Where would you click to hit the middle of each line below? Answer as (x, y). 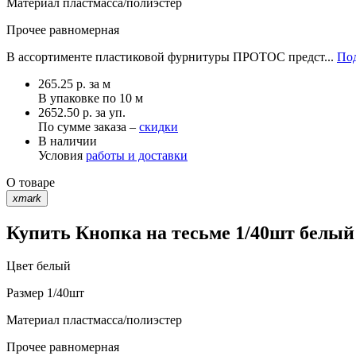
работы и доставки (137, 155)
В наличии (68, 141)
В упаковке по (79, 98)
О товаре (31, 182)
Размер (25, 293)
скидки (159, 126)
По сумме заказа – (89, 126)
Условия (62, 155)
